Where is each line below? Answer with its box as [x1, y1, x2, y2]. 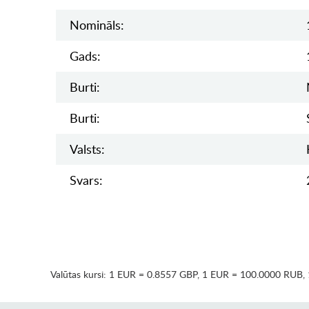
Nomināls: [69, 17, 124, 34]
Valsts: [69, 141, 105, 158]
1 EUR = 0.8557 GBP [108, 268, 197, 281]
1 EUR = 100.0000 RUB [201, 268, 303, 281]
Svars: [69, 172, 103, 189]
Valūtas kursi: [50, 268, 109, 281]
